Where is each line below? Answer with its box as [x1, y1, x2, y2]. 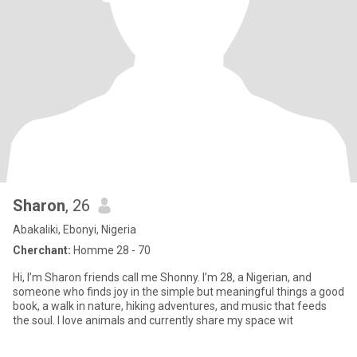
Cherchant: [13, 244, 71, 257]
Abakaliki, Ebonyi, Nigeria [13, 223, 136, 236]
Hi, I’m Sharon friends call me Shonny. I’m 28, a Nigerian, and [13, 271, 312, 284]
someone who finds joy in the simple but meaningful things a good [13, 285, 310, 298]
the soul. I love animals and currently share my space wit [13, 314, 293, 327]
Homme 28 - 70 [71, 244, 151, 257]
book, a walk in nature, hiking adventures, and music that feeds [13, 300, 327, 312]
